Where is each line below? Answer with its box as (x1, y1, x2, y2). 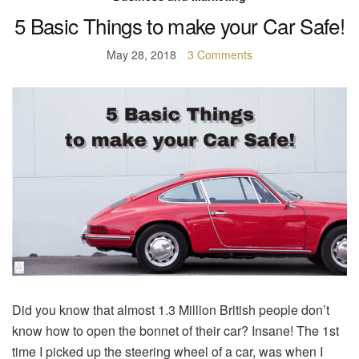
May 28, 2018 (107, 46, 176, 63)
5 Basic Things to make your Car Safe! (14, 10, 345, 41)
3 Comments (188, 46, 252, 63)
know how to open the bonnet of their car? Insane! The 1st (12, 321, 339, 341)
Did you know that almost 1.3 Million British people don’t (12, 301, 329, 320)
